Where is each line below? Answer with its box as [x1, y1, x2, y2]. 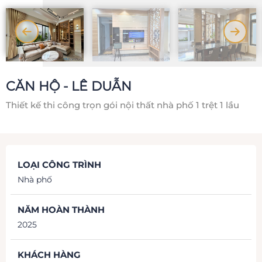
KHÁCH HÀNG [18, 249, 81, 260]
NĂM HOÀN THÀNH [18, 204, 105, 215]
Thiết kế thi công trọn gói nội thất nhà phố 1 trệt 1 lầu [6, 99, 239, 111]
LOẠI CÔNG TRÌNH [18, 158, 101, 170]
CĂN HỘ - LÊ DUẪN [6, 78, 132, 94]
